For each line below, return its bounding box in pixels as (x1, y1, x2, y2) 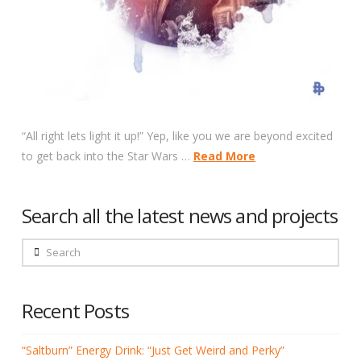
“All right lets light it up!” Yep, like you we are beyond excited (21, 127, 333, 143)
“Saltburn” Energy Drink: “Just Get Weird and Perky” (21, 342, 284, 359)
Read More (193, 147, 255, 164)
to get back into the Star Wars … (21, 147, 193, 164)
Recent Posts (21, 297, 129, 324)
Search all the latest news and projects (21, 202, 338, 229)
